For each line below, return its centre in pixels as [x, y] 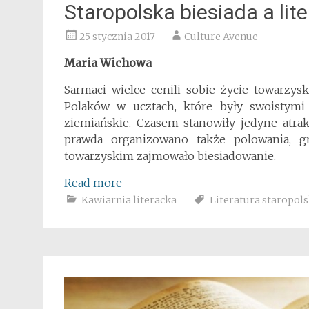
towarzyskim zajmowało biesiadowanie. [170, 156]
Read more [93, 183]
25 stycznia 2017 [117, 37]
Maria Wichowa [108, 63]
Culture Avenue [221, 37]
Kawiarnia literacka [129, 200]
